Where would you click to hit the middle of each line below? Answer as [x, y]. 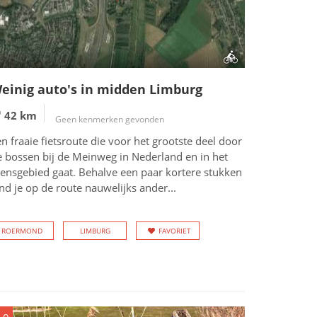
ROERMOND [22, 231]
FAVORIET [175, 231]
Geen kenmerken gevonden [110, 119]
